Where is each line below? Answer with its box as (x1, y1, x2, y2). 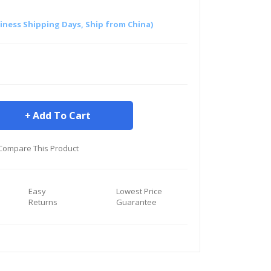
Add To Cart (33, 109, 91, 122)
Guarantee (116, 197, 157, 207)
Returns (28, 197, 58, 207)
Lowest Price (116, 186, 162, 197)
